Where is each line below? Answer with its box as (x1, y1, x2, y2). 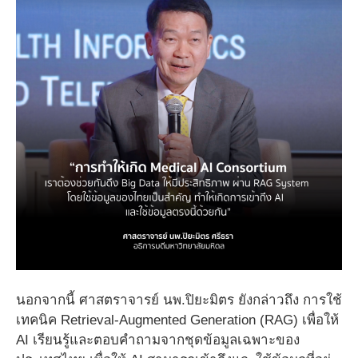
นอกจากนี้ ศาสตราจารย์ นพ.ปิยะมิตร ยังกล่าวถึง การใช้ (16, 292, 342, 308)
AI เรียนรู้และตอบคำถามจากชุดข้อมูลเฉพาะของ (16, 332, 300, 348)
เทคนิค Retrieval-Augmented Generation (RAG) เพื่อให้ (16, 312, 339, 328)
